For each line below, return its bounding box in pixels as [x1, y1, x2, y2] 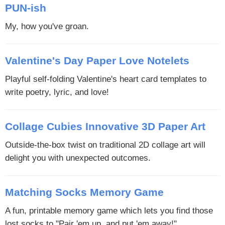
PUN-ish [5, 2, 46, 14]
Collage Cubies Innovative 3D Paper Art [5, 121, 205, 133]
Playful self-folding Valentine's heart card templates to [5, 74, 206, 84]
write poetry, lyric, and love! [5, 87, 109, 97]
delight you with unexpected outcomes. [5, 153, 151, 163]
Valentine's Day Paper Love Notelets [5, 55, 189, 67]
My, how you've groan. [5, 21, 89, 31]
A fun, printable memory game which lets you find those [5, 205, 213, 215]
